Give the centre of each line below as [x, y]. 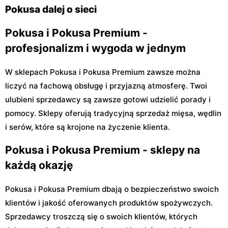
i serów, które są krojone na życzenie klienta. [88, 127]
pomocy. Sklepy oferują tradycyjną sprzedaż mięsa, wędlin [113, 113]
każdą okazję [39, 165]
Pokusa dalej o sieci [51, 10]
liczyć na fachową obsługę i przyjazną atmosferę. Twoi [106, 85]
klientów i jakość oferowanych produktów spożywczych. [109, 203]
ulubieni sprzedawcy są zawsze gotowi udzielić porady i [108, 99]
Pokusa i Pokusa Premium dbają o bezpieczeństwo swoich [112, 189]
